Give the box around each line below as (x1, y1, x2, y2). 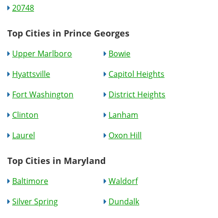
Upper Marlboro (12, 48, 72, 59)
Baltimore (12, 176, 48, 186)
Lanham (109, 109, 139, 120)
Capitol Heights (109, 69, 165, 79)
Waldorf (109, 176, 138, 186)
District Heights (109, 89, 166, 100)
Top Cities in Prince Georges (7, 27, 129, 39)
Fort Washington (12, 89, 73, 100)
